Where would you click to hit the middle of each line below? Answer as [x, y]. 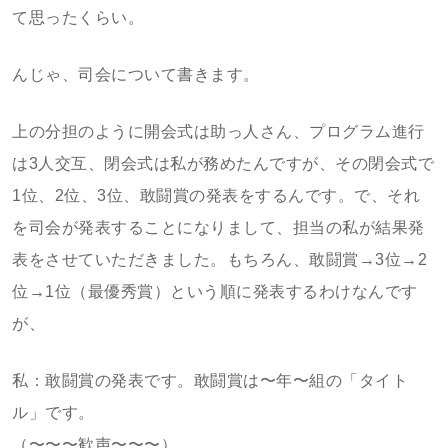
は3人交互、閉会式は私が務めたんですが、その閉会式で [223, 163]
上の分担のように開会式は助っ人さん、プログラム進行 [218, 131]
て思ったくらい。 [78, 17]
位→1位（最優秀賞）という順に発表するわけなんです [215, 291]
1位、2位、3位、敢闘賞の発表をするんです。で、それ [216, 195]
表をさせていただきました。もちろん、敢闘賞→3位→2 [219, 259]
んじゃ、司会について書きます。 [136, 74]
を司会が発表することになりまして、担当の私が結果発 [218, 227]
